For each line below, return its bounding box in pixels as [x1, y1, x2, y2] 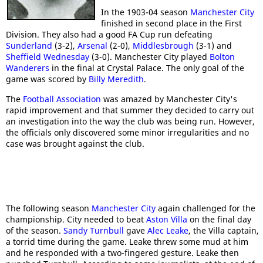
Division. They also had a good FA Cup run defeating [6, 29, 213, 40]
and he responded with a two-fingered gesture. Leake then [6, 247, 239, 258]
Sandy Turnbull [63, 225, 124, 236]
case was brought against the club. [6, 138, 144, 149]
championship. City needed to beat [6, 214, 146, 225]
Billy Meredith [89, 73, 144, 85]
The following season [6, 203, 92, 214]
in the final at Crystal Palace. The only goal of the [49, 62, 244, 73]
